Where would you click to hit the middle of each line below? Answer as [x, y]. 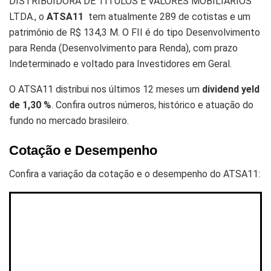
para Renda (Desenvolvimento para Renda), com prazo [123, 48]
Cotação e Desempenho [83, 151]
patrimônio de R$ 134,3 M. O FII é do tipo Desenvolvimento [135, 32]
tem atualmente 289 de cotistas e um [167, 16]
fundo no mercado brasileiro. [69, 120]
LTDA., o [28, 16]
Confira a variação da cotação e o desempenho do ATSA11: [135, 174]
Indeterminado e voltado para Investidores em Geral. [120, 64]
